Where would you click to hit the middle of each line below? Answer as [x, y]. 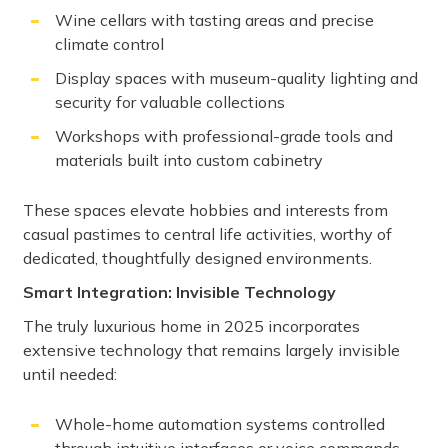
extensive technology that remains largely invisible [211, 350]
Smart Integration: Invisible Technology [179, 292]
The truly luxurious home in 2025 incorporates [191, 326]
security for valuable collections [170, 102]
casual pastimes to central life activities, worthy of [207, 234]
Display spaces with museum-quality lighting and [236, 78]
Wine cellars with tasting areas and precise [214, 20]
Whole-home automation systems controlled [220, 424]
